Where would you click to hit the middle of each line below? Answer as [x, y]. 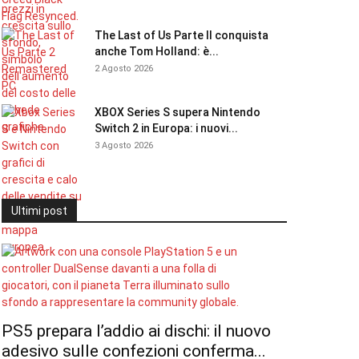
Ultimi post [39, 211]
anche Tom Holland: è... [157, 51]
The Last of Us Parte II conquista [182, 35]
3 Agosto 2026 [124, 145]
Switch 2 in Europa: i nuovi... [166, 128]
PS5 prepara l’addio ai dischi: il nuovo [136, 331]
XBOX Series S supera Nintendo [177, 112]
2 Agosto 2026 [124, 69]
